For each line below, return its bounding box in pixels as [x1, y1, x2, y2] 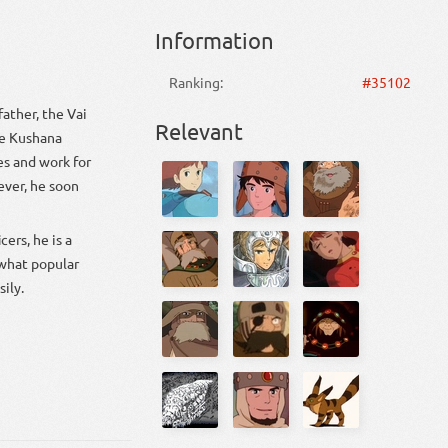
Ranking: [169, 72, 224, 91]
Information [154, 27, 274, 54]
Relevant [154, 117, 243, 144]
